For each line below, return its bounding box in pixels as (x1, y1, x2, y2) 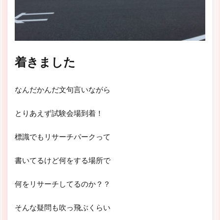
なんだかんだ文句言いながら (15, 84, 110, 94)
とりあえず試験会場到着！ (15, 108, 103, 117)
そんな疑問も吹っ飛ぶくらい (15, 202, 110, 212)
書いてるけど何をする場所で (15, 155, 110, 165)
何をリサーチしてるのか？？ (15, 179, 110, 188)
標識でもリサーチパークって (15, 132, 110, 141)
